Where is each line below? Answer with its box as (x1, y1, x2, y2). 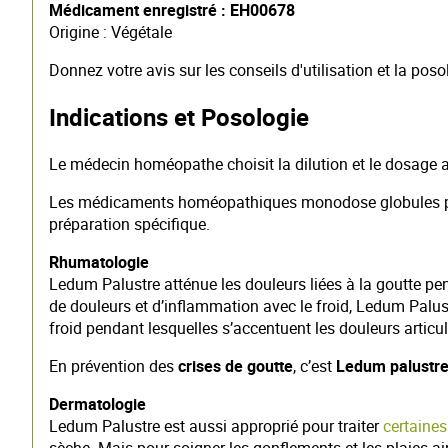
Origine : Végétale (49, 21, 172, 44)
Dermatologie (49, 393, 146, 415)
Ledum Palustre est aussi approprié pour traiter (49, 415, 383, 437)
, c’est (293, 355, 336, 377)
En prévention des (49, 355, 178, 377)
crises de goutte (178, 355, 293, 377)
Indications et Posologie (49, 101, 309, 134)
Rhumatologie (49, 251, 149, 273)
